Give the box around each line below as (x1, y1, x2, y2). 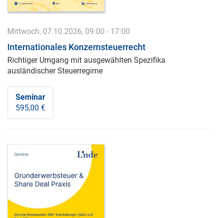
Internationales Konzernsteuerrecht (7, 41, 145, 52)
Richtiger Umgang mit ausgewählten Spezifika (7, 55, 165, 65)
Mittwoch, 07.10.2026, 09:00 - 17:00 (7, 26, 130, 36)
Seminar (16, 92, 45, 102)
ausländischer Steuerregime (7, 66, 103, 75)
